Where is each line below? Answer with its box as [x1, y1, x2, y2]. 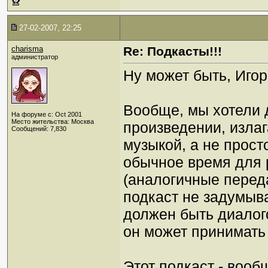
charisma [11, 44, 43, 53]
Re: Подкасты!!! [123, 44, 222, 58]
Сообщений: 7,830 [11, 125, 66, 132]
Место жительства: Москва [11, 118, 94, 125]
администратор [11, 53, 58, 60]
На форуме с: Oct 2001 [11, 111, 82, 118]
